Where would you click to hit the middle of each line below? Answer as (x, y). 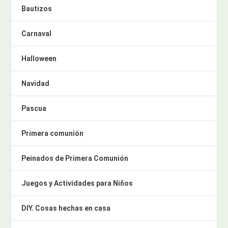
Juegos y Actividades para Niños (77, 183)
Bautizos (37, 8)
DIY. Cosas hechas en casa (66, 208)
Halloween (39, 58)
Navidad (36, 83)
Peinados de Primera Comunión (75, 158)
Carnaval (37, 33)
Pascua (34, 108)
